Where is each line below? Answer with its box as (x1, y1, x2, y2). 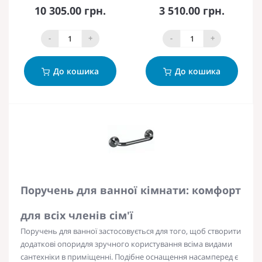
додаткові (20, 238, 57, 249)
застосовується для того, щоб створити (97, 225, 241, 236)
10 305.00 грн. (34, 3, 106, 18)
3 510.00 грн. (159, 3, 225, 18)
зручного (95, 238, 129, 249)
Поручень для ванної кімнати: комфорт (20, 182, 241, 197)
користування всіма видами (129, 238, 232, 249)
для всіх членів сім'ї (20, 208, 133, 222)
